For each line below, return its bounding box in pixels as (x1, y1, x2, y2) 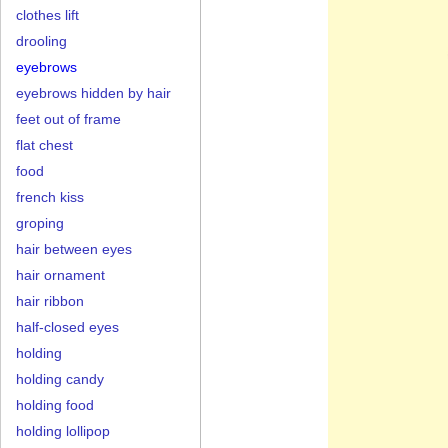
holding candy (16, 371, 104, 387)
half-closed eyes (16, 319, 119, 335)
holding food (16, 397, 94, 413)
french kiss (16, 189, 84, 205)
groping (16, 215, 64, 231)
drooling (16, 33, 67, 49)
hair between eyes (16, 241, 132, 257)
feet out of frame (16, 111, 121, 127)
